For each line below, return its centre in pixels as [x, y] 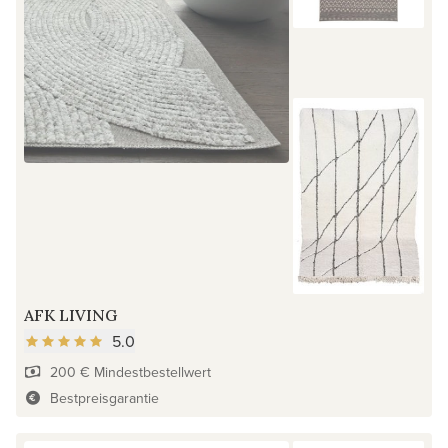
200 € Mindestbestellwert [130, 371]
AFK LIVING [70, 314]
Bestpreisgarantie [104, 397]
